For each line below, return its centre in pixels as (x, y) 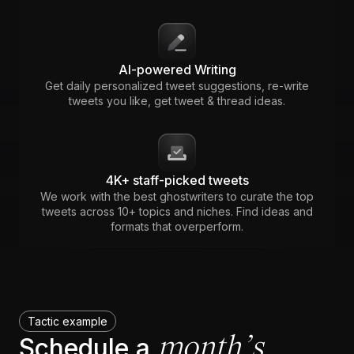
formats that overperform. (177, 226)
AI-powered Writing (177, 69)
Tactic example (68, 321)
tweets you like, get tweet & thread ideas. (177, 100)
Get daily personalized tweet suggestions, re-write (177, 85)
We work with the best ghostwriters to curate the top (177, 196)
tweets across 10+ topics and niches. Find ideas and (177, 211)
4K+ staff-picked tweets (177, 180)
